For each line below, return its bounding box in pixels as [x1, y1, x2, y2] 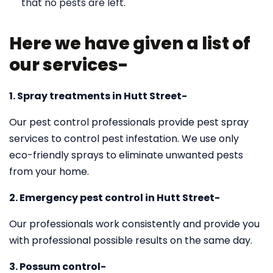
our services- [9, 53, 129, 77]
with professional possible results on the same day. [9, 233, 252, 247]
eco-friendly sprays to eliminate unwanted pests [9, 148, 243, 162]
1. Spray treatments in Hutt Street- [9, 89, 187, 103]
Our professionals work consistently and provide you [9, 217, 260, 231]
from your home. [9, 165, 89, 179]
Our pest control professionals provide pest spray [9, 115, 249, 129]
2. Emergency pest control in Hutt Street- [9, 191, 220, 205]
